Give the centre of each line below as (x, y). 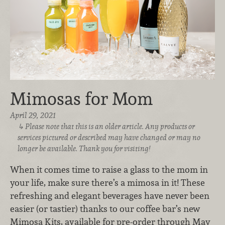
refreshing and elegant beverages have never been (110, 195)
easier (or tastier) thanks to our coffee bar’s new (105, 208)
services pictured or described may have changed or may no (109, 138)
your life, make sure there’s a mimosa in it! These (107, 182)
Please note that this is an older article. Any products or (110, 127)
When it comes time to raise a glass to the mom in (109, 169)
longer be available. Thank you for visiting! (84, 149)
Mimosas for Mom (81, 99)
